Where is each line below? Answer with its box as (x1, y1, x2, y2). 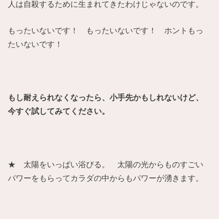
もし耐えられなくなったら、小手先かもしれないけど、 (8, 92, 204, 102)
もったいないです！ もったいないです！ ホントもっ (8, 26, 204, 35)
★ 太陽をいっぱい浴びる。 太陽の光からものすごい (8, 159, 204, 169)
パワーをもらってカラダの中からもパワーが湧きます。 (8, 173, 204, 182)
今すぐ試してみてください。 (8, 106, 118, 115)
